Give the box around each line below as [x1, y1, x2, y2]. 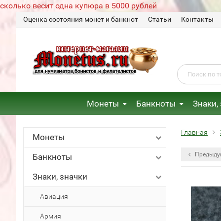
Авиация [40, 192, 68, 200]
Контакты [181, 15, 214, 23]
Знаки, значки [33, 172, 87, 182]
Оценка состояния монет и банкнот [23, 15, 138, 23]
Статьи [148, 15, 171, 23]
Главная [181, 128, 208, 136]
